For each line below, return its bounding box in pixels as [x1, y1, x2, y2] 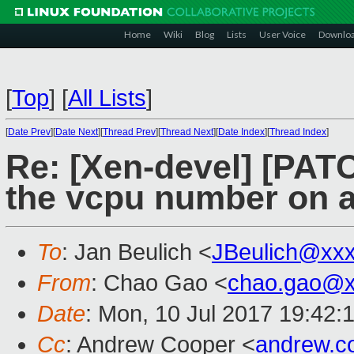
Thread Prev [103, 126, 156, 137]
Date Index [218, 126, 265, 137]
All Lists [68, 85, 146, 111]
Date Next [55, 126, 98, 137]
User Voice [259, 28, 306, 40]
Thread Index [269, 126, 326, 137]
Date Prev [8, 126, 51, 137]
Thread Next [160, 126, 213, 137]
